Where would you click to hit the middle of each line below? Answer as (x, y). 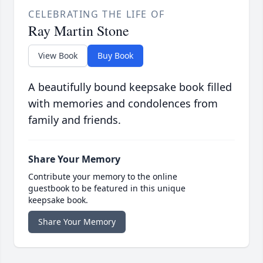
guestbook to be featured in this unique (107, 188)
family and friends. (75, 120)
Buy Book (115, 56)
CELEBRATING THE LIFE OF (97, 14)
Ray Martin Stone (79, 31)
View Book (58, 56)
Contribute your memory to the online (103, 177)
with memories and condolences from (123, 104)
